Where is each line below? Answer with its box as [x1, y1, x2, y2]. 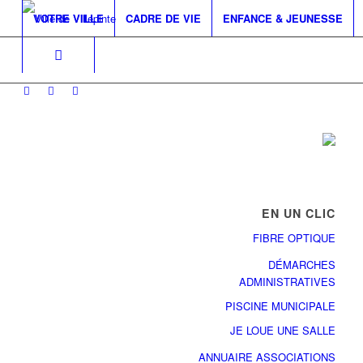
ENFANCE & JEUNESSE [222, 11, 343, 26]
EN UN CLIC [261, 205, 335, 222]
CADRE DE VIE [125, 11, 201, 26]
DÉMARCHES [267, 257, 335, 273]
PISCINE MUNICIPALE [224, 298, 335, 314]
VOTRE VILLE [32, 11, 104, 26]
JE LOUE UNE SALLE [229, 322, 335, 339]
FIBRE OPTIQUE [252, 230, 335, 246]
